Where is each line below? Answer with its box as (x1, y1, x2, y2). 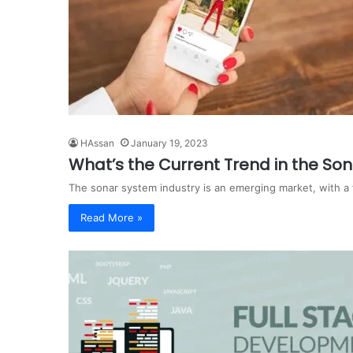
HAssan (80, 136, 114, 149)
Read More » (80, 210, 143, 224)
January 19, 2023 (131, 136, 208, 149)
